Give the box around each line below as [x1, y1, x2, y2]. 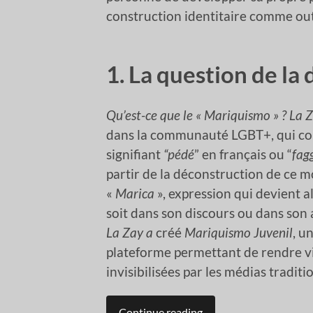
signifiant [106, 146, 163, 163]
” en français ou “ [194, 146, 292, 163]
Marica [115, 185, 154, 202]
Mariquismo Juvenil [184, 224, 293, 241]
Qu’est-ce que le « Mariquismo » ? [106, 107, 286, 124]
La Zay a [106, 224, 153, 241]
